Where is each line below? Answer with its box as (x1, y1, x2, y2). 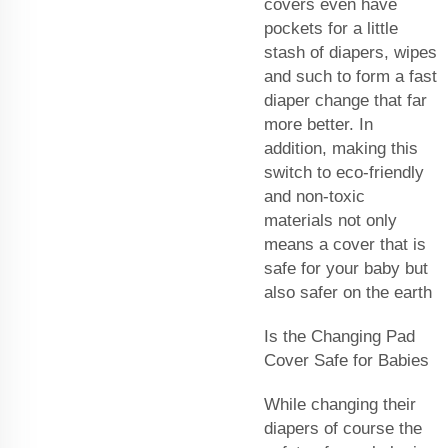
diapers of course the (264, 418, 422, 438)
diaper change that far (264, 90, 427, 110)
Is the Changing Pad (264, 326, 415, 346)
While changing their (264, 394, 416, 414)
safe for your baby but (264, 258, 428, 278)
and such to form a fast (264, 66, 437, 86)
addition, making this (264, 138, 418, 158)
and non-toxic (264, 186, 365, 206)
